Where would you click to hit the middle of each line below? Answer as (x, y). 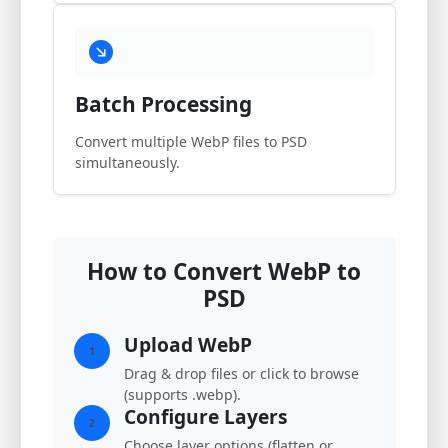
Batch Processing (163, 104)
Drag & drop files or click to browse (241, 374)
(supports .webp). (182, 395)
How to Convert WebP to (224, 272)
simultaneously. (127, 163)
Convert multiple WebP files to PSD (190, 142)
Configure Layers (205, 417)
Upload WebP (187, 345)
